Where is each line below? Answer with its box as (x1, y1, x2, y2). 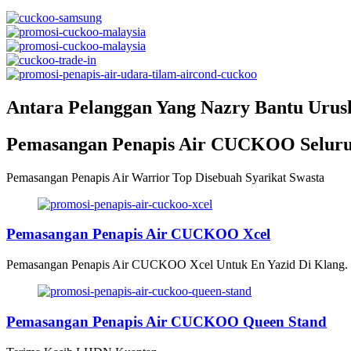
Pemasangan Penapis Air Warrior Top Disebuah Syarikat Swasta (6, 170, 324, 184)
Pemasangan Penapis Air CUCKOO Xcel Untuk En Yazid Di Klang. (6, 258, 348, 272)
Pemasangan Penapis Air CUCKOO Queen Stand (6, 313, 327, 330)
